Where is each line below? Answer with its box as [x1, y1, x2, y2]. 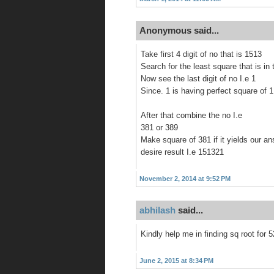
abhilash [139, 204, 176, 215]
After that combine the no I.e [141, 111, 242, 120]
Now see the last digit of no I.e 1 [141, 74, 256, 84]
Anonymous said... [139, 24, 219, 35]
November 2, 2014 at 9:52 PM [139, 174, 231, 182]
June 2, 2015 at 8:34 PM [139, 256, 213, 264]
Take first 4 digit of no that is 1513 [141, 50, 262, 59]
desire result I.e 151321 [141, 147, 224, 157]
